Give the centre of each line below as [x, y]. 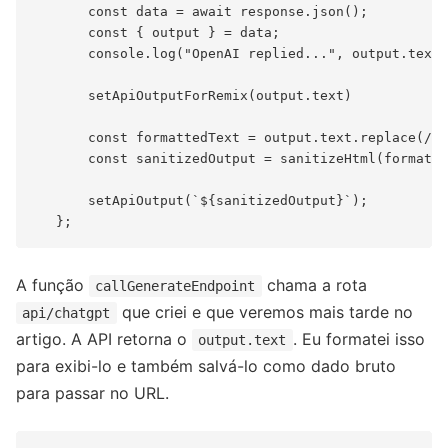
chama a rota [314, 284]
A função [52, 284]
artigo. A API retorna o [104, 338]
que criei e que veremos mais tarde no [264, 311]
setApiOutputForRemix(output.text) [192, 95]
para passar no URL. [92, 392]
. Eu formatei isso [358, 338]
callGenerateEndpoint [175, 285]
